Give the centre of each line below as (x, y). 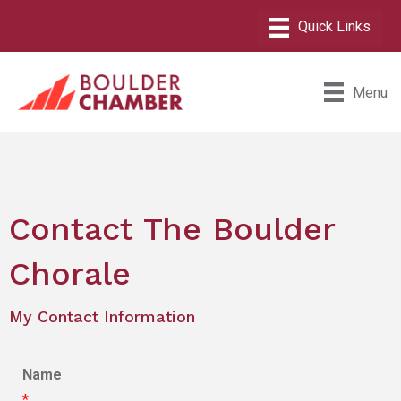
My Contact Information (102, 316)
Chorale (70, 273)
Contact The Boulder (172, 229)
